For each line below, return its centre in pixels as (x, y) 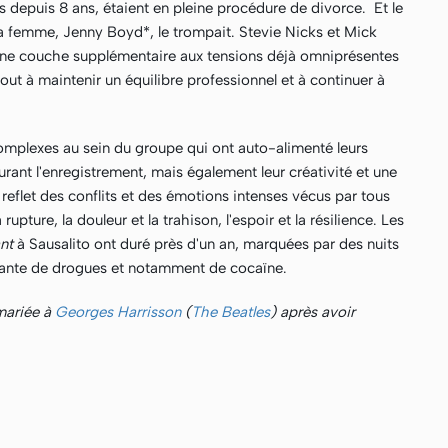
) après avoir (312, 312)
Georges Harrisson (118, 312)
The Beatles (230, 312)
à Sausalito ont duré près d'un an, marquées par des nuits (206, 244)
